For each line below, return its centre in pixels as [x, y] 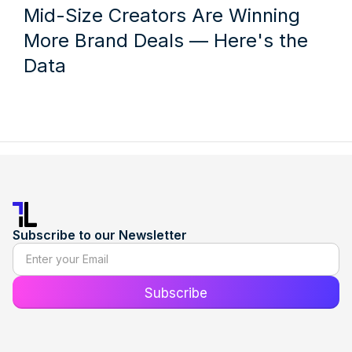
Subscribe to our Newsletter [100, 235]
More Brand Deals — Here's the [166, 40]
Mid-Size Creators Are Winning [162, 15]
